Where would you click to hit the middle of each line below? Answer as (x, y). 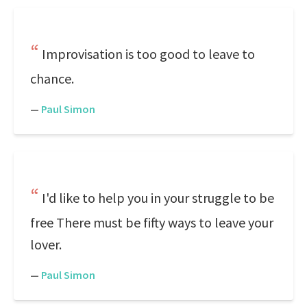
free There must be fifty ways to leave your (152, 222)
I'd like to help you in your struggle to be (158, 198)
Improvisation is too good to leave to (148, 54)
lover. (46, 244)
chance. (52, 78)
